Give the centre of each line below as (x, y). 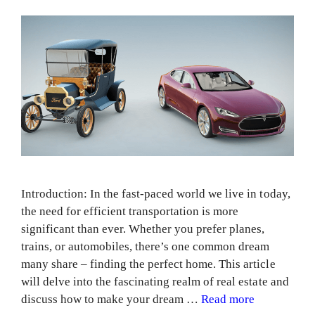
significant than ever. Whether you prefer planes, (143, 229)
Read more (228, 300)
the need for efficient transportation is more (130, 212)
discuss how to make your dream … (111, 300)
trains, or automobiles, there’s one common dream (146, 247)
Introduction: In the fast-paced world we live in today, (156, 194)
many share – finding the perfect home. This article (148, 264)
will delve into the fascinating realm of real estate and (155, 282)
